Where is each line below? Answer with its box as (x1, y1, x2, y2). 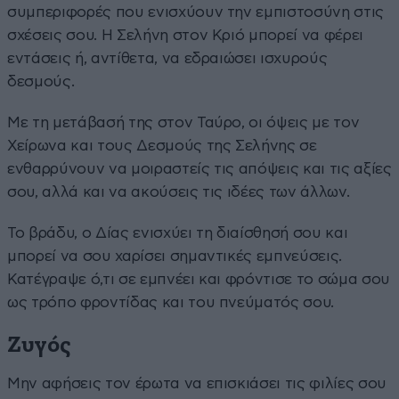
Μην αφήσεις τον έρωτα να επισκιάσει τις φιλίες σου (7, 375, 387, 391)
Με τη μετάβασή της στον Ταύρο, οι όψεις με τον (7, 114, 360, 130)
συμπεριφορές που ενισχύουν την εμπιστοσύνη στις (7, 4, 385, 20)
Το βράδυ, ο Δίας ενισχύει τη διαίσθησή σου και (7, 224, 348, 240)
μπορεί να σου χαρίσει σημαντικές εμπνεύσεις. (7, 248, 343, 264)
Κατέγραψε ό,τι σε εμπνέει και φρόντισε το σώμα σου (7, 271, 391, 287)
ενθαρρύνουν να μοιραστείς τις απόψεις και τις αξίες (7, 160, 392, 176)
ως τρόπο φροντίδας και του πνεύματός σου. (7, 294, 335, 310)
